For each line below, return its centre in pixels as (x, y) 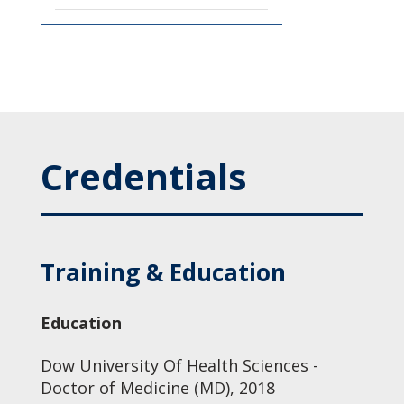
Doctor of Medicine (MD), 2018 (157, 388)
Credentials (143, 176)
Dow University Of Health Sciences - (179, 365)
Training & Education (163, 272)
